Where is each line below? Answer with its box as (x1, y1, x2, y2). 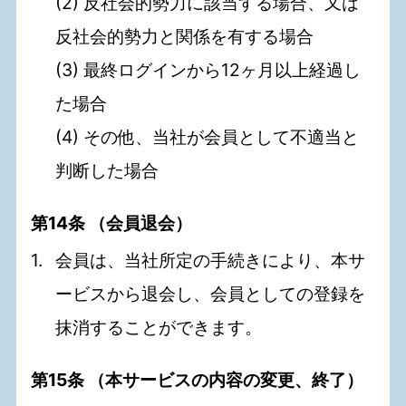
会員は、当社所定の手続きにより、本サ (55, 249, 366, 272)
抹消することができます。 (55, 316, 263, 339)
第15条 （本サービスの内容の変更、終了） (31, 369, 364, 391)
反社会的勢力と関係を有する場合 (55, 25, 314, 48)
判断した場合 (55, 159, 159, 182)
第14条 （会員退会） (31, 212, 193, 235)
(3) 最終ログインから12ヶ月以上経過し (55, 59, 362, 82)
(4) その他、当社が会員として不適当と (55, 126, 360, 149)
